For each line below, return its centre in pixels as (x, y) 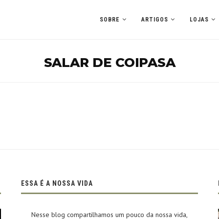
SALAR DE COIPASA (109, 63)
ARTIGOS (155, 20)
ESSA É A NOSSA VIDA (57, 183)
